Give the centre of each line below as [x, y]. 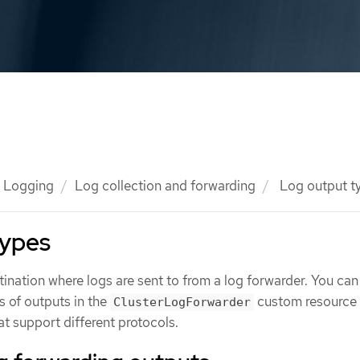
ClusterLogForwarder [182, 302]
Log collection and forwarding [165, 186]
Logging [29, 186]
